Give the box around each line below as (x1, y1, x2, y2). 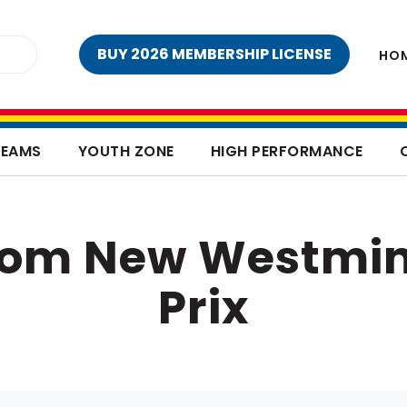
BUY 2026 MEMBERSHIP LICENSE (97, 44, 332, 65)
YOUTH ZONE (77, 141, 174, 162)
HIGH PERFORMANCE (210, 141, 363, 162)
